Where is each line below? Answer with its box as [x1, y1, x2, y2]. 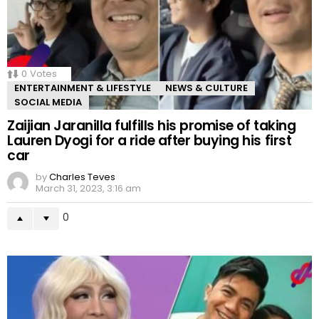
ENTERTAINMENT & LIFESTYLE [14, 81, 151, 95]
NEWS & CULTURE [165, 81, 248, 95]
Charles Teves [49, 170, 115, 184]
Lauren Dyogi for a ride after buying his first [7, 131, 292, 151]
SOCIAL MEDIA [14, 95, 82, 110]
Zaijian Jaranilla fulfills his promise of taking [7, 116, 296, 136]
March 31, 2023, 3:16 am [36, 182, 141, 196]
